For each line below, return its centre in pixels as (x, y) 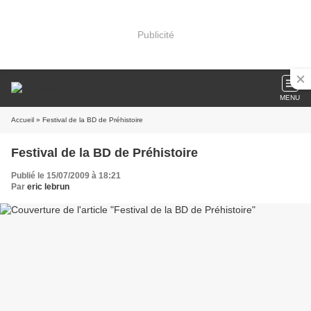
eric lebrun (48, 187)
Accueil (23, 120)
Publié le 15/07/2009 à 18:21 (66, 176)
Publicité (155, 34)
